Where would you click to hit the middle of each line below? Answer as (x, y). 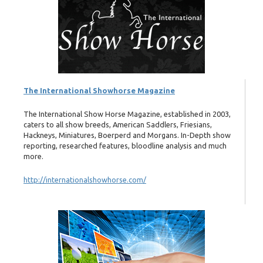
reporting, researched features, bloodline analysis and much (125, 145)
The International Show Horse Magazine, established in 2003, (127, 114)
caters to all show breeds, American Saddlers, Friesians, (118, 124)
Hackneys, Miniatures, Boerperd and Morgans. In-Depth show (127, 135)
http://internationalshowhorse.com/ (85, 180)
